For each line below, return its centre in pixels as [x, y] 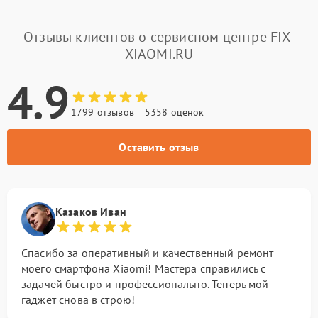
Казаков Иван [91, 212]
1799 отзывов [103, 112]
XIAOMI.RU [159, 54]
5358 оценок [174, 112]
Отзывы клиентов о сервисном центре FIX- [159, 37]
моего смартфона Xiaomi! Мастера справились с [144, 268]
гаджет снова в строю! [78, 300]
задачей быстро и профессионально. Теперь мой [145, 284]
